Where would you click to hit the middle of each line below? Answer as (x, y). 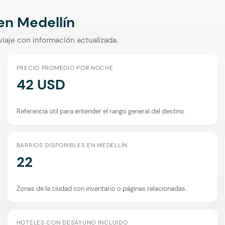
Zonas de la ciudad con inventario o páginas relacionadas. (101, 188)
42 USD (41, 84)
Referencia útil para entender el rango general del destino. (101, 111)
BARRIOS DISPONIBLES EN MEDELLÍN (72, 145)
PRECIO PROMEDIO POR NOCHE (65, 68)
